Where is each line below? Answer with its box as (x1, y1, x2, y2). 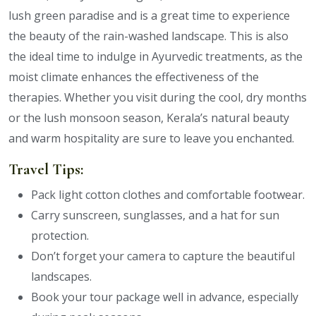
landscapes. (31, 269, 92, 285)
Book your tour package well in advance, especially (31, 289, 298, 305)
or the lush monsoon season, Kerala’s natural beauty (8, 110, 289, 126)
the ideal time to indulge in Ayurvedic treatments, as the (8, 49, 303, 65)
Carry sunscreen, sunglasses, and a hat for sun (31, 207, 279, 224)
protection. (31, 228, 89, 244)
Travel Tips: (8, 160, 83, 179)
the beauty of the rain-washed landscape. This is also (8, 28, 288, 44)
